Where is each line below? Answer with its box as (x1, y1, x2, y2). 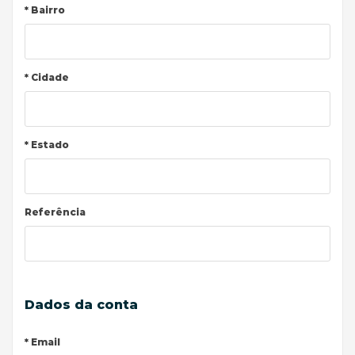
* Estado (25, 139, 69, 151)
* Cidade (25, 71, 69, 83)
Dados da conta (25, 297, 138, 312)
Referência (25, 206, 86, 218)
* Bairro (25, 4, 65, 16)
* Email (25, 336, 60, 348)
